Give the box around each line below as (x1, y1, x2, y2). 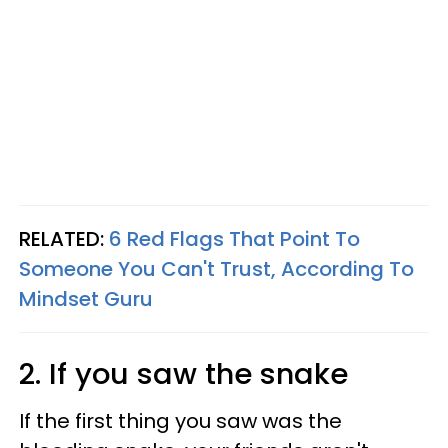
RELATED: (19, 224, 109, 253)
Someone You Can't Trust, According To (19, 254, 414, 283)
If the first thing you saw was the (19, 406, 342, 435)
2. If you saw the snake (19, 353, 348, 394)
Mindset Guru (19, 284, 153, 313)
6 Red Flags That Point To (109, 224, 360, 253)
